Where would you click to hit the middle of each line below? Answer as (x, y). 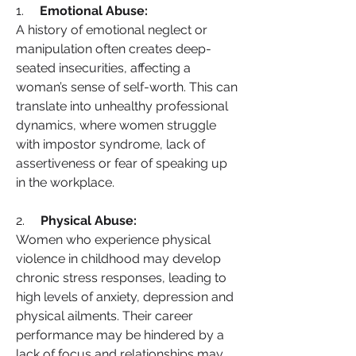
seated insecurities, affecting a (103, 68)
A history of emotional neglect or (112, 30)
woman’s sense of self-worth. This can (127, 87)
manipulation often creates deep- (114, 49)
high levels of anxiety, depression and (125, 297)
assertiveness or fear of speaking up (122, 163)
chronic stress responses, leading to (121, 278)
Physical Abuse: (89, 221)
